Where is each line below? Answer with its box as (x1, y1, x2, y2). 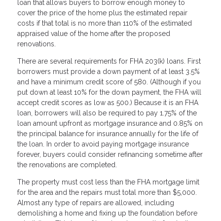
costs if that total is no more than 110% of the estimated (17, 19, 192, 27)
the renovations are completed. (17, 160, 117, 169)
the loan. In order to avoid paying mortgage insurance (17, 140, 189, 148)
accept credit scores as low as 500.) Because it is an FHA (17, 98, 198, 107)
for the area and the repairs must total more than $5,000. (17, 188, 197, 196)
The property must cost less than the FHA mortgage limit (17, 178, 199, 186)
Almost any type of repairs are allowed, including (17, 198, 174, 207)
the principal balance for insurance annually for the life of (17, 129, 198, 138)
